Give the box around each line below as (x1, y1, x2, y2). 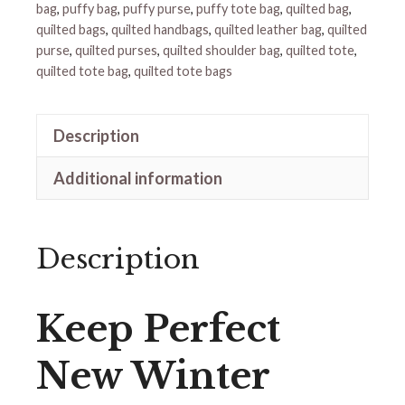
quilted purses (75, 42, 157, 58)
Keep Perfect (36, 306, 280, 352)
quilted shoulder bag (163, 42, 280, 58)
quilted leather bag (214, 22, 322, 37)
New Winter (36, 353, 269, 399)
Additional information (53, 168, 222, 188)
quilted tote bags (134, 63, 232, 79)
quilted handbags (111, 22, 209, 37)
